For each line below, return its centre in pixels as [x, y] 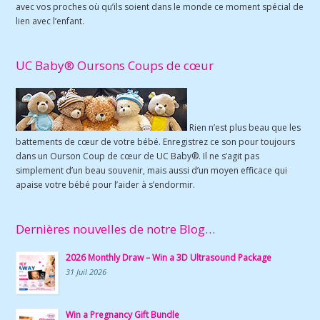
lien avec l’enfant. [50, 21]
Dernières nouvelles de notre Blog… [116, 229]
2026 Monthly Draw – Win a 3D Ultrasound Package [169, 257]
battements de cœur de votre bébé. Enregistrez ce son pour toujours [156, 141]
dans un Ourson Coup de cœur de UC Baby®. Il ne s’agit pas [138, 156]
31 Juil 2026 [86, 271]
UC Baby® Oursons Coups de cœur [115, 65]
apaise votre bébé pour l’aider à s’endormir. [106, 184]
